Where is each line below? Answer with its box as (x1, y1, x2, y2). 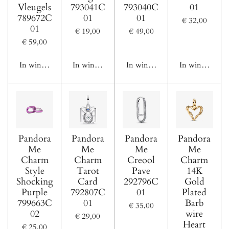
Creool (127, 154, 155, 167)
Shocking (16, 175, 53, 189)
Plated (182, 186, 207, 199)
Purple (21, 186, 48, 199)
